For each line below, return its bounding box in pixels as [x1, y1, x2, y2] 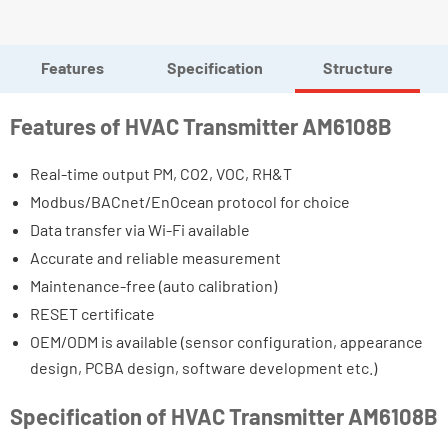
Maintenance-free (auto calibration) [30, 276, 277, 295]
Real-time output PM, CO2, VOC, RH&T [30, 164, 292, 183]
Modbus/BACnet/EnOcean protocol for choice [30, 192, 350, 211]
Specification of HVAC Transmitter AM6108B [10, 403, 438, 429]
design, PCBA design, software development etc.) [30, 358, 377, 377]
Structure [322, 57, 393, 77]
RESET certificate [30, 304, 155, 323]
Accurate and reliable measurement [30, 248, 281, 267]
